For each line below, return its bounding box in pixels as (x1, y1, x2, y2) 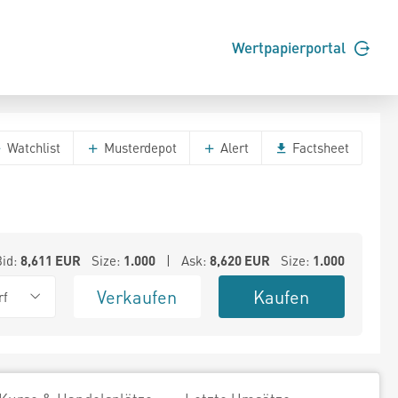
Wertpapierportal (232, 37, 349, 58)
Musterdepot (100, 139, 177, 156)
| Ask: (155, 251, 210, 269)
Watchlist (4, 139, 60, 156)
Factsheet (289, 139, 349, 156)
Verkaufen (97, 285, 178, 308)
